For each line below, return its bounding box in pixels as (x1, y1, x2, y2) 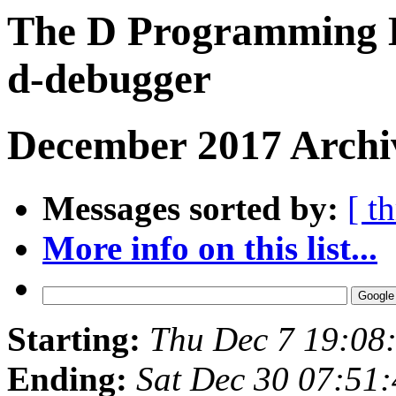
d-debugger (7, 56, 211, 102)
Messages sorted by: (42, 188, 339, 227)
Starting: (7, 319, 141, 358)
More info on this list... (42, 228, 377, 267)
